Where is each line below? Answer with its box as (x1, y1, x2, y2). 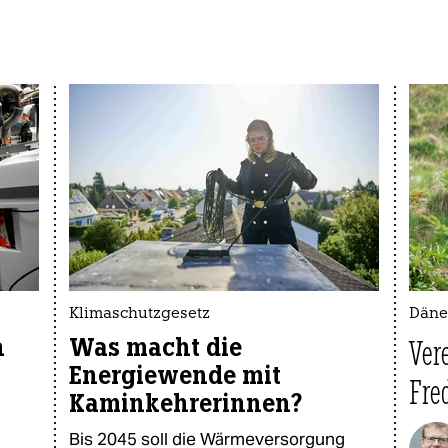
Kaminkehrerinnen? (69, 388, 302, 419)
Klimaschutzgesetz (69, 307, 210, 322)
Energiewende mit (69, 360, 281, 391)
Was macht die (69, 332, 242, 363)
